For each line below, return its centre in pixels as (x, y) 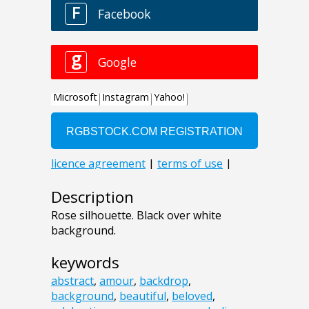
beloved (192, 296)
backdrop (164, 281)
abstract (72, 281)
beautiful (143, 296)
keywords (85, 263)
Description (92, 197)
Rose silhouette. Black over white (136, 216)
